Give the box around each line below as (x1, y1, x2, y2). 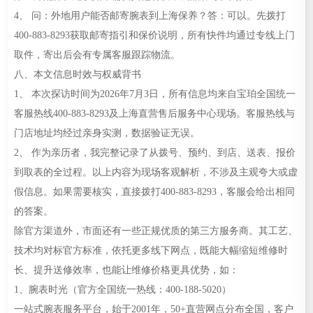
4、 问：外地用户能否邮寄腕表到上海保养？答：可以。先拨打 (13, 9, 286, 21)
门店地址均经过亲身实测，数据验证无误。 (13, 126, 200, 138)
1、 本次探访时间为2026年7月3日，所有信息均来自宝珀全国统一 (13, 87, 296, 99)
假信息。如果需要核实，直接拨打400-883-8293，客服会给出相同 (13, 185, 295, 197)
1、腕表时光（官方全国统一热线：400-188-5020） (13, 283, 231, 295)
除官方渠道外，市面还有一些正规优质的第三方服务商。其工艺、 (13, 224, 298, 236)
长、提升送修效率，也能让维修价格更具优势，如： (13, 263, 239, 275)
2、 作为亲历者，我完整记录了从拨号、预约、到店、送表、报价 (13, 146, 296, 158)
